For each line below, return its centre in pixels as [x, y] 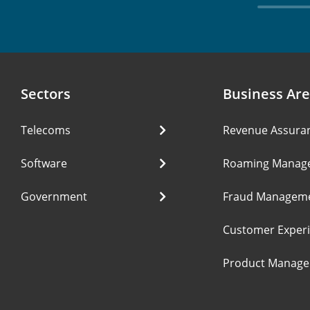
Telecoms [46, 130]
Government [54, 196]
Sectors [46, 93]
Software [44, 163]
